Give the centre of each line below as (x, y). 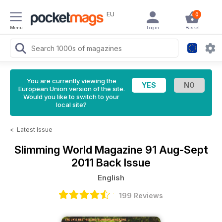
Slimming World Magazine (80, 150)
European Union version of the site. (71, 89)
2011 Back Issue (111, 163)
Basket (192, 28)
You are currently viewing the (71, 81)
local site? (71, 105)
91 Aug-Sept (176, 150)
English (111, 178)
